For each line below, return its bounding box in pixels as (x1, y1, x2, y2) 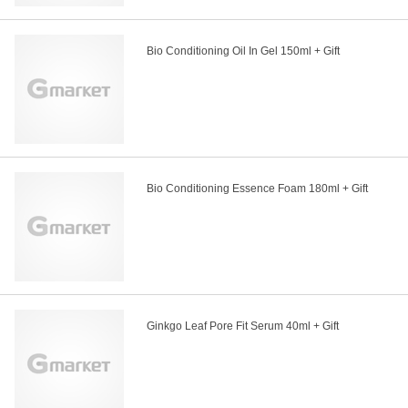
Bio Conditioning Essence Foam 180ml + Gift (147, 182, 368, 196)
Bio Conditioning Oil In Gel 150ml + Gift (147, 45, 340, 58)
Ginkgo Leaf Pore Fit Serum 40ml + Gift (147, 320, 339, 333)
